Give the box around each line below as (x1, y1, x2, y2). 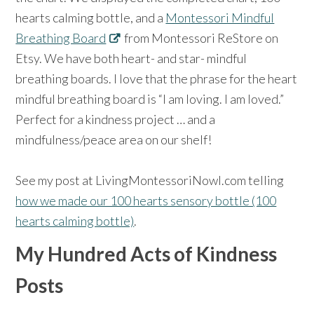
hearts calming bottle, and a (15, 10, 166, 26)
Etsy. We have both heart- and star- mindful (15, 50, 247, 67)
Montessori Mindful (165, 10, 275, 26)
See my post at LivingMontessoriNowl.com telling (15, 172, 285, 189)
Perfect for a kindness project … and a (15, 111, 216, 128)
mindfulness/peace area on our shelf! (15, 132, 212, 148)
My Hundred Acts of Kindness (15, 242, 278, 266)
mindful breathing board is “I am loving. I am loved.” (15, 91, 285, 107)
